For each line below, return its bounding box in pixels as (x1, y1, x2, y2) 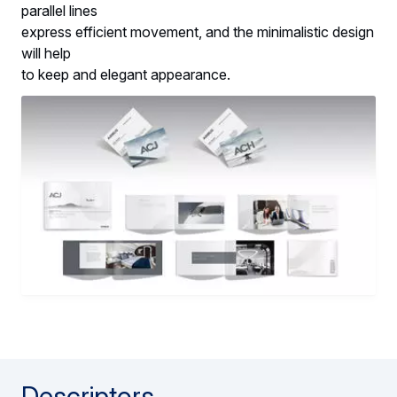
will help (21, 43, 74, 62)
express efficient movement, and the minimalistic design (21, 22, 374, 41)
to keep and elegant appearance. (21, 65, 230, 83)
